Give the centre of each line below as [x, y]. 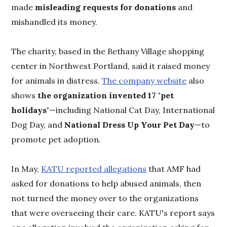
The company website [144, 81]
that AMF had [174, 169]
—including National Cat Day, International [132, 110]
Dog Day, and [38, 125]
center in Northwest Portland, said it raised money [111, 66]
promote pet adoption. [56, 139]
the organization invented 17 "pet [106, 95]
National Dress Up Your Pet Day [130, 125]
